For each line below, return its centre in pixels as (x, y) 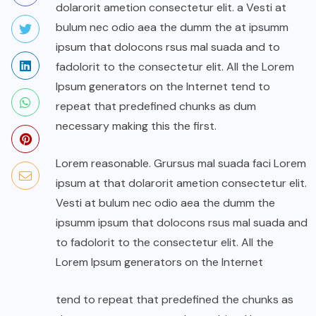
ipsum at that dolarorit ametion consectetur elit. (181, 183)
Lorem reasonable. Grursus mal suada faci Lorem (181, 164)
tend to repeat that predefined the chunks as (175, 300)
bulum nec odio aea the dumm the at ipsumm (172, 28)
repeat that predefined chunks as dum (156, 107)
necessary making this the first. (136, 126)
